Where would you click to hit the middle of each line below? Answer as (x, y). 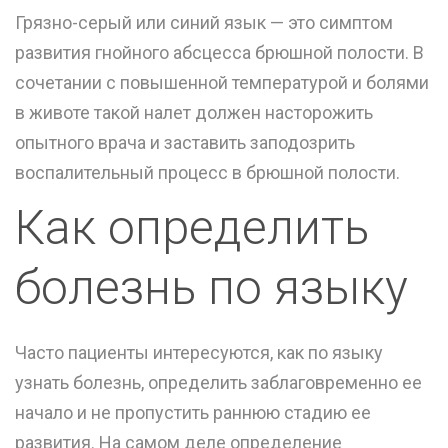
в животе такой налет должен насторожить (194, 113)
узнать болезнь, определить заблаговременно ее (218, 383)
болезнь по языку (211, 288)
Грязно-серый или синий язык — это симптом (204, 23)
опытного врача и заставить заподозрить (185, 143)
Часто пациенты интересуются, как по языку (199, 353)
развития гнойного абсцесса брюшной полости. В (219, 53)
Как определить (192, 228)
